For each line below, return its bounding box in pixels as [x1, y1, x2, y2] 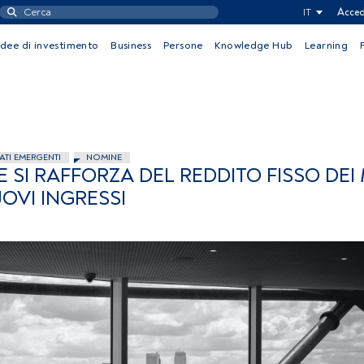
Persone [162, 39, 203, 52]
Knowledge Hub [214, 39, 293, 52]
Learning [305, 39, 349, 52]
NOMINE [86, 152, 122, 162]
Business [110, 39, 152, 52]
